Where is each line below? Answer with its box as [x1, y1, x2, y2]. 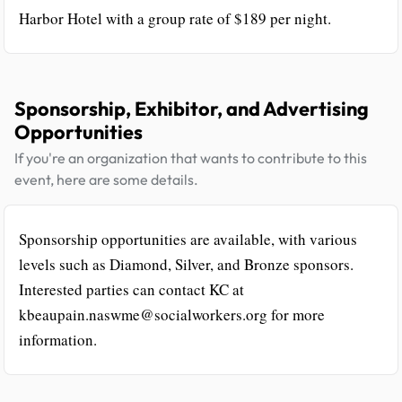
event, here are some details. [14, 170, 198, 188]
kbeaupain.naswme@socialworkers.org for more [19, 303, 325, 325]
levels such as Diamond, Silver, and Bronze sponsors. [19, 253, 354, 275]
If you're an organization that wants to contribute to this [14, 148, 367, 167]
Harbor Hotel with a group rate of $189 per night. [19, 7, 331, 29]
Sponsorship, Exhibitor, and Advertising [14, 95, 369, 121]
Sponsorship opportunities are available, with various [19, 228, 357, 249]
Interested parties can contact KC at [19, 278, 244, 300]
